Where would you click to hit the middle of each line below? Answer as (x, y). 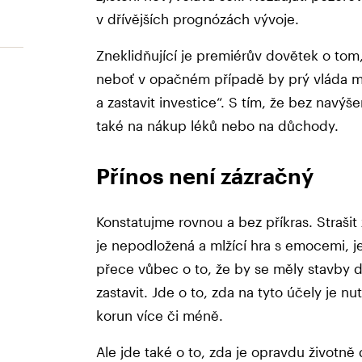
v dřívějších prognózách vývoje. (198, 18)
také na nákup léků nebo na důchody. (217, 125)
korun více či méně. (160, 315)
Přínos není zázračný (205, 175)
